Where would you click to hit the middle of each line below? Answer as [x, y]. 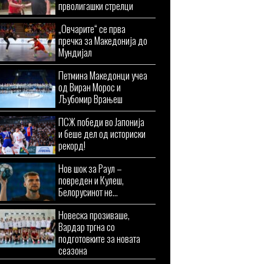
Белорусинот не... [88, 192]
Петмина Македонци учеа [103, 75]
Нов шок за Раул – [90, 168]
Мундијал [75, 52]
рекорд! [72, 145]
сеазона [73, 250]
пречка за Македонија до [103, 40]
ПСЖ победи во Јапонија [101, 122]
